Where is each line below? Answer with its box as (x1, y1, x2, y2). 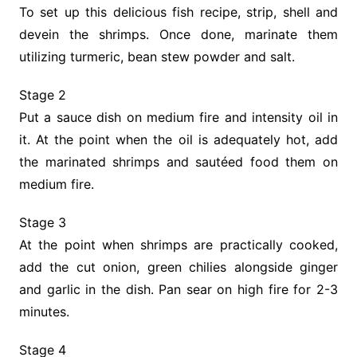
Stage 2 (18, 87, 66, 104)
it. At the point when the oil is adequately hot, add (18, 131, 339, 148)
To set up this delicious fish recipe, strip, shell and (18, 4, 339, 21)
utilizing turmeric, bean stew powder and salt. (18, 49, 295, 65)
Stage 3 (18, 214, 66, 231)
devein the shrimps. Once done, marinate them (18, 26, 339, 43)
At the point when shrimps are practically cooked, (18, 237, 339, 253)
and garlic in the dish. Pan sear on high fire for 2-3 (18, 281, 339, 298)
